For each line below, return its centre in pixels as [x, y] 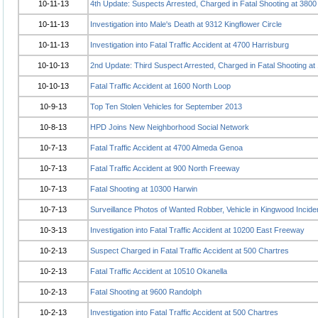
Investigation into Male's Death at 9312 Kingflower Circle [186, 24]
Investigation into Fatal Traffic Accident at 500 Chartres [184, 312]
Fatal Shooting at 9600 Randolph [146, 292]
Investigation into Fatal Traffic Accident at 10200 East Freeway [197, 230]
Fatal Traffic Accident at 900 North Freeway [165, 168]
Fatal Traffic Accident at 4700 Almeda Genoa [166, 148]
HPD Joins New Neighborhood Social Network [170, 127]
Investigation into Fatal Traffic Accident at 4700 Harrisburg [190, 45]
